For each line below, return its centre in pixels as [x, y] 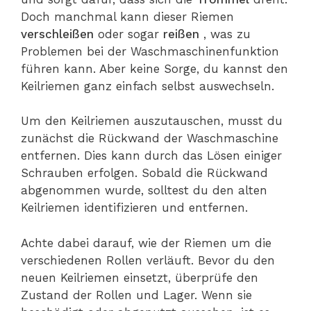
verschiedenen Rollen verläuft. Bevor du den [148, 260]
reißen [183, 34]
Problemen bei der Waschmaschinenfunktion [150, 51]
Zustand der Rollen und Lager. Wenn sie [136, 295]
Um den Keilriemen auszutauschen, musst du [152, 121]
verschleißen [59, 34]
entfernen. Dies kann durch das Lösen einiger [151, 156]
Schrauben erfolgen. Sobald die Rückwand [144, 173]
